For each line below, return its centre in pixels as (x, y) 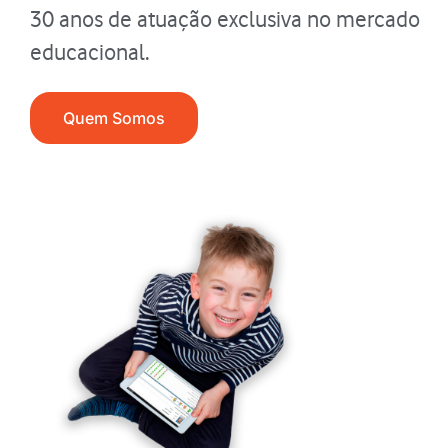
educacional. (90, 52)
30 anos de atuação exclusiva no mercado (225, 19)
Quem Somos (114, 117)
